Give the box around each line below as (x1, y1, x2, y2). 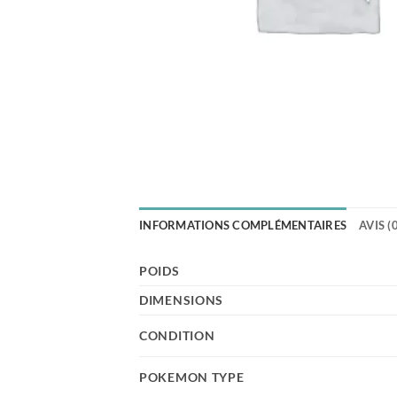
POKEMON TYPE (139, 370, 245, 385)
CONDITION (139, 328, 215, 343)
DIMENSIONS (139, 292, 224, 307)
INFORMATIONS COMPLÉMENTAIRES (139, 218, 347, 232)
